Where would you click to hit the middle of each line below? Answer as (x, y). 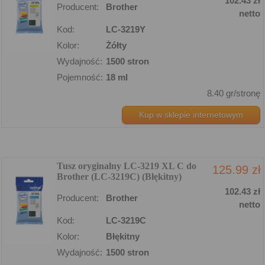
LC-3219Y (126, 29)
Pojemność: (80, 77)
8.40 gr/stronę (234, 93)
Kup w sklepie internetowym (191, 114)
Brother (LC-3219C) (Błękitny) (119, 176)
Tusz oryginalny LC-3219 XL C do (127, 166)
